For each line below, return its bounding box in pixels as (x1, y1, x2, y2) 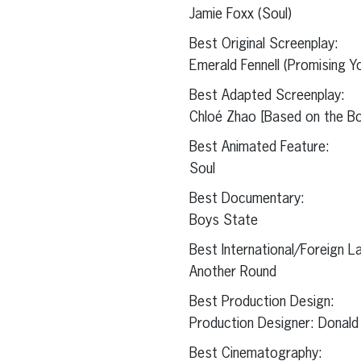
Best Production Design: (189, 295, 334, 310)
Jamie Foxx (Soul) (189, 7, 292, 23)
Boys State (189, 214, 258, 229)
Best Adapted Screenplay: (189, 89, 345, 104)
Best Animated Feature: (189, 140, 330, 156)
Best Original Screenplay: (189, 37, 338, 52)
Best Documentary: (189, 192, 305, 207)
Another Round (189, 265, 276, 280)
